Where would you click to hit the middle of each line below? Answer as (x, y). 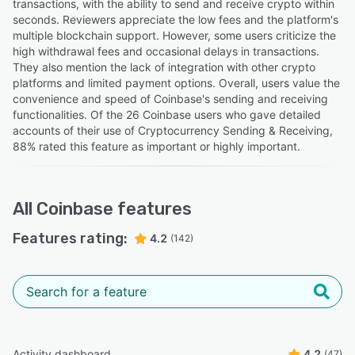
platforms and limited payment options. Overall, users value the (176, 82)
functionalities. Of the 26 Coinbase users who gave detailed (167, 114)
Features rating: (70, 238)
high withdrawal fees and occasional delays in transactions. (166, 51)
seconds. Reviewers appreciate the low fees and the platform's (176, 19)
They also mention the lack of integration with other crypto (164, 67)
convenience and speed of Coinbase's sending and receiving (170, 98)
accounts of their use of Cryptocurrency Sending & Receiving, (173, 130)
